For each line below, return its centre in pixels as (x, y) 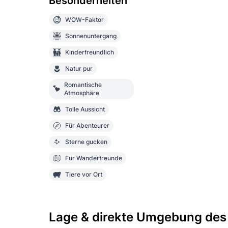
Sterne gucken (86, 141)
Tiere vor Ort (84, 174)
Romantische (83, 84)
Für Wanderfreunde (94, 158)
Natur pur (79, 68)
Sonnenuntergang (91, 36)
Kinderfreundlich (90, 52)
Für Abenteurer (87, 125)
